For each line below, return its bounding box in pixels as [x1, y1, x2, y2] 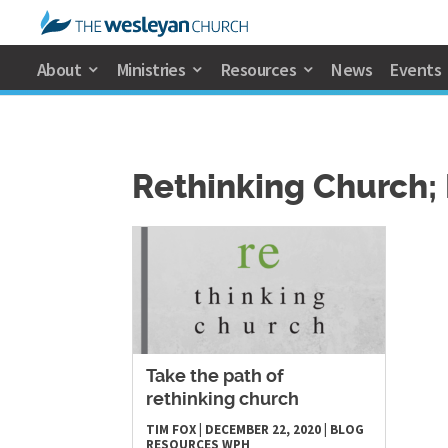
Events [390, 58, 442, 81]
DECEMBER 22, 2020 [205, 421, 321, 439]
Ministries [116, 58, 186, 81]
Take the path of [146, 368, 284, 387]
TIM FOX [146, 421, 196, 439]
